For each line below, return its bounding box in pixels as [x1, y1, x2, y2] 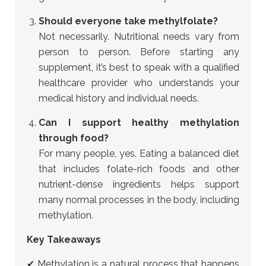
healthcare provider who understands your [39, 77, 239, 88]
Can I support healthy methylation [39, 117, 239, 128]
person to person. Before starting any [39, 46, 239, 58]
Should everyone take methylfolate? [39, 15, 218, 27]
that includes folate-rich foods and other [39, 163, 239, 175]
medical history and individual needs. [39, 93, 199, 104]
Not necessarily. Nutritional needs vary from [39, 31, 239, 42]
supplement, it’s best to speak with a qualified [39, 62, 239, 73]
